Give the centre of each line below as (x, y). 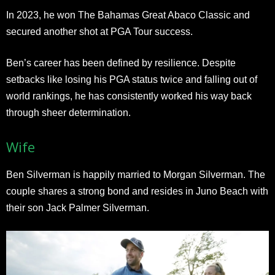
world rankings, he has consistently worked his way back (129, 96)
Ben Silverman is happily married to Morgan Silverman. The (136, 174)
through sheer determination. (68, 112)
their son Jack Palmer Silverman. (78, 207)
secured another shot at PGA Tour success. (99, 31)
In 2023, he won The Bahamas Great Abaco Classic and (128, 15)
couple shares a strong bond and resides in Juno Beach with (137, 191)
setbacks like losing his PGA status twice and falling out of (132, 79)
